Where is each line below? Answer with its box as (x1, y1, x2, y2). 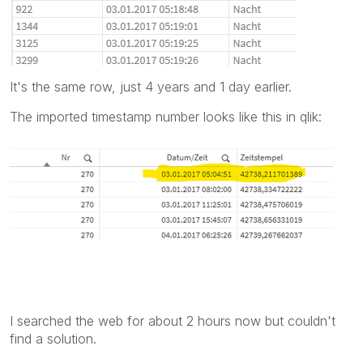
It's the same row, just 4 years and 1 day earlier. (10, 78, 292, 95)
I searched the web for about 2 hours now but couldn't (10, 312, 335, 329)
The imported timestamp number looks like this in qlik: (10, 108, 322, 125)
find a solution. (10, 330, 96, 347)
